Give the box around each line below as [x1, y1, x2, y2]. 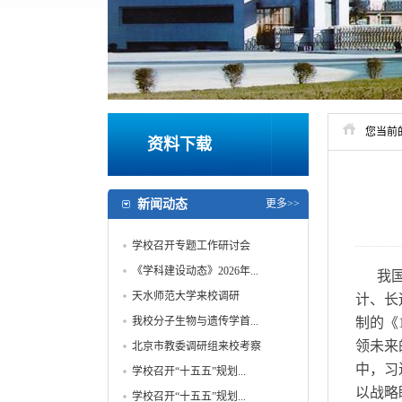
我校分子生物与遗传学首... [131, 315, 258, 328]
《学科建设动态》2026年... [131, 265, 258, 277]
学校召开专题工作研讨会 [131, 240, 250, 252]
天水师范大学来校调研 [131, 290, 240, 302]
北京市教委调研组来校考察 [131, 340, 261, 353]
